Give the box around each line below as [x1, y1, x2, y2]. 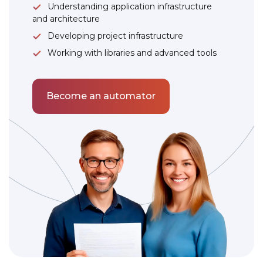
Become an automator [46, 90, 156, 102]
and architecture [32, 13, 100, 24]
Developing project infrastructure [48, 30, 183, 41]
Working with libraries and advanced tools [48, 47, 217, 58]
